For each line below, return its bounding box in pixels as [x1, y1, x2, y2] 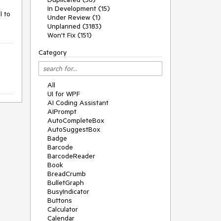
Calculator [47, 205, 78, 214]
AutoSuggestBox [47, 125, 100, 134]
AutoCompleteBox [47, 116, 104, 125]
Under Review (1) [47, 13, 101, 22]
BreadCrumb [47, 169, 86, 178]
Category [38, 48, 67, 57]
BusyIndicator [47, 187, 89, 196]
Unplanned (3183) [47, 22, 102, 31]
